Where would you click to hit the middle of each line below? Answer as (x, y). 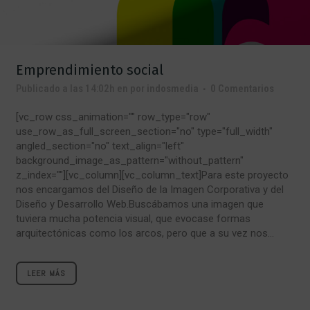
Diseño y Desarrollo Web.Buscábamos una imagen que (140, 204)
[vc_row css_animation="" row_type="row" (113, 117)
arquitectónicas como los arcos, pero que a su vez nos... (145, 233)
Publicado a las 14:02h (65, 88)
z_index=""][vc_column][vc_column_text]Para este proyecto (152, 175)
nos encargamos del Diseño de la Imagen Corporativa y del (150, 189)
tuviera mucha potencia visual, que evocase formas (133, 218)
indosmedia (173, 88)
